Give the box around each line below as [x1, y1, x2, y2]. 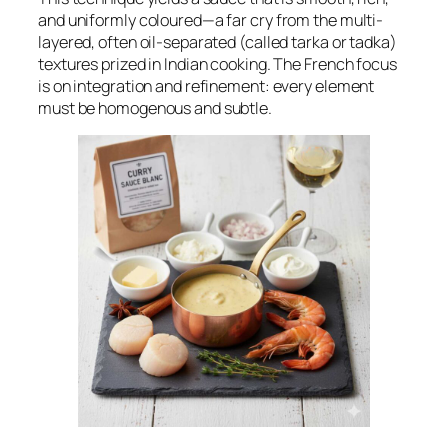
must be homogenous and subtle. [38, 96, 272, 119]
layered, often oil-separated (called [38, 30, 292, 53]
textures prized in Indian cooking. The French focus [38, 52, 397, 75]
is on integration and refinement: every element [38, 74, 375, 97]
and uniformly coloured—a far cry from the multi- [38, 8, 384, 31]
